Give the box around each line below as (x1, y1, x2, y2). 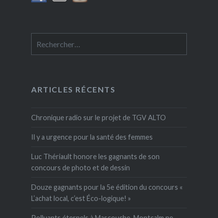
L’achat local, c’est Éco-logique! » (31, 194, 131, 203)
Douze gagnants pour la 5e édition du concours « (31, 183, 183, 192)
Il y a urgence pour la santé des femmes (31, 133, 153, 142)
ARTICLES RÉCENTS (31, 85, 116, 94)
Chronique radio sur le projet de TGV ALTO (31, 113, 166, 122)
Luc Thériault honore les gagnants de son (31, 152, 160, 161)
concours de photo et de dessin (31, 163, 130, 172)
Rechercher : (30, 34, 71, 42)
